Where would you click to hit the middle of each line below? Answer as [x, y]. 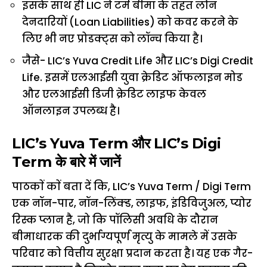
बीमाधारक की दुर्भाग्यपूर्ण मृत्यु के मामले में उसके [125, 236]
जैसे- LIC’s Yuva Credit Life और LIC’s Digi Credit [138, 60]
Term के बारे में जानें [66, 162]
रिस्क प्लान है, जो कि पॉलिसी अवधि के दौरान [115, 220]
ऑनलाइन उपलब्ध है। [71, 111]
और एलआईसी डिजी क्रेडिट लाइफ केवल [114, 94]
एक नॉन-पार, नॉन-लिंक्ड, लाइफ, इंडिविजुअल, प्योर [132, 203]
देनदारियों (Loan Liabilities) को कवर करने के [130, 22]
